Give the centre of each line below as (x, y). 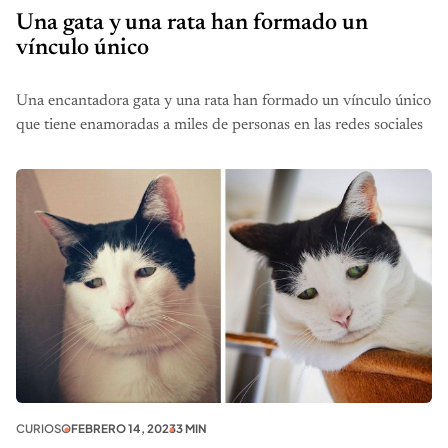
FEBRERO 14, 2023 (123, 428)
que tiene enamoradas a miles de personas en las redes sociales (219, 124)
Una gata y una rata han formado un (192, 24)
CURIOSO (43, 428)
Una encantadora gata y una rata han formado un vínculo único (223, 100)
